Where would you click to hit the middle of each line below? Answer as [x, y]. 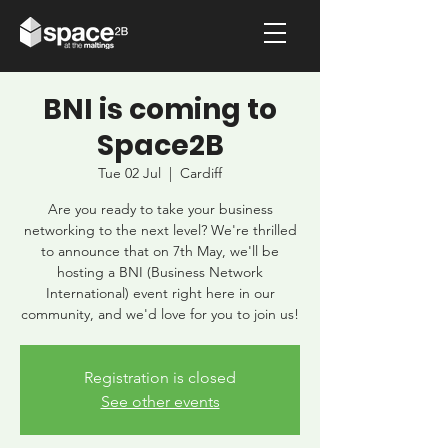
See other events [160, 401]
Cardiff [201, 173]
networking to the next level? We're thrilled [160, 230]
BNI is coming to [160, 109]
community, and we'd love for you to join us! [160, 314]
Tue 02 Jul [129, 173]
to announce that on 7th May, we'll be [160, 251]
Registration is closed [160, 377]
